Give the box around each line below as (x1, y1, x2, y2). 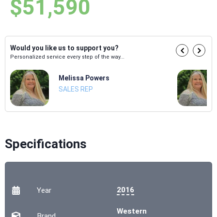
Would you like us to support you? (10, 44, 119, 52)
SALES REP (59, 85, 93, 93)
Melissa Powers (59, 74, 109, 82)
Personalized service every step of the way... (10, 54, 124, 61)
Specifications (5, 137, 87, 152)
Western (117, 207, 147, 216)
